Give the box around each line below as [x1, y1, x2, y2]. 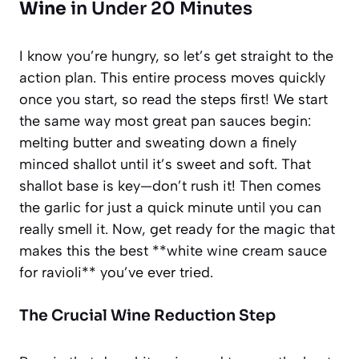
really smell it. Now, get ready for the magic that [19, 220, 335, 238]
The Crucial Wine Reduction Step [19, 305, 276, 325]
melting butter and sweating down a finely [19, 133, 296, 151]
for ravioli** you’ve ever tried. [19, 263, 213, 281]
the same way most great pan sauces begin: [19, 111, 311, 130]
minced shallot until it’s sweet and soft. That [19, 155, 311, 173]
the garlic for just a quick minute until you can [19, 198, 321, 216]
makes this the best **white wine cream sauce [19, 241, 327, 260]
